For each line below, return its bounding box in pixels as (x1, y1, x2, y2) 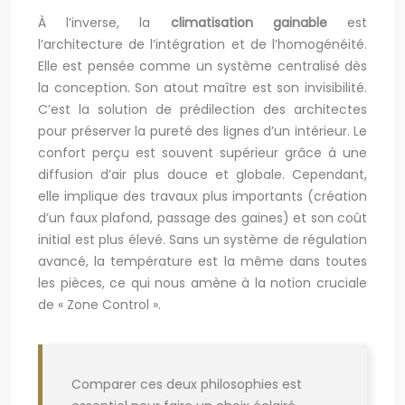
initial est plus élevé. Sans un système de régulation (38, 231, 367, 250)
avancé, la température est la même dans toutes (38, 252, 367, 271)
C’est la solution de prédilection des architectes (38, 100, 367, 119)
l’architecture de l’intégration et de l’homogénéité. (38, 35, 367, 54)
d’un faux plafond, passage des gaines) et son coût (38, 209, 367, 228)
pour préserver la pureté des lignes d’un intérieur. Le (38, 122, 367, 141)
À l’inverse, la (38, 14, 171, 33)
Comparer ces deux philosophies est (71, 375, 302, 394)
